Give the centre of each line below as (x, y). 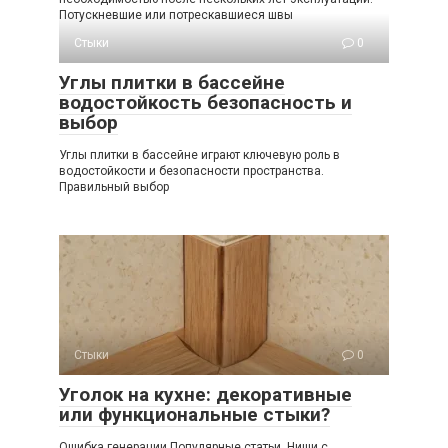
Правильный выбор (114, 186)
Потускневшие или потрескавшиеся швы (176, 14)
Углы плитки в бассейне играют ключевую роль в (199, 154)
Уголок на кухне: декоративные (205, 394)
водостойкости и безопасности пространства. (191, 170)
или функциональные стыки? (194, 414)
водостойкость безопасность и (205, 102)
